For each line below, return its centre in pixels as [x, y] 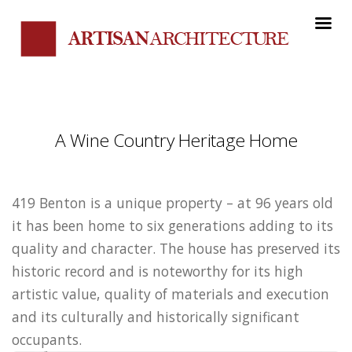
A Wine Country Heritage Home [176, 141]
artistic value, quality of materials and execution [170, 293]
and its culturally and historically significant [156, 316]
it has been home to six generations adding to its [172, 225]
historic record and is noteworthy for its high [158, 271]
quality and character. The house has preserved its [176, 248]
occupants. [47, 339]
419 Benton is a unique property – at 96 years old [172, 202]
